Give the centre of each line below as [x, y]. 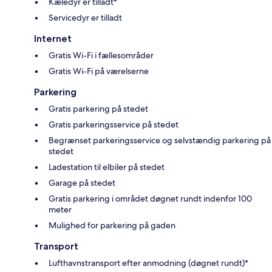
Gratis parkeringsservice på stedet [114, 124]
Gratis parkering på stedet [98, 108]
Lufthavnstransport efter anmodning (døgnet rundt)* [148, 263]
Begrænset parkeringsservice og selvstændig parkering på [160, 140]
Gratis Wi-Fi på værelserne [99, 71]
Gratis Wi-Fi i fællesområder [101, 55]
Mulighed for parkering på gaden [112, 225]
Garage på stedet [82, 182]
